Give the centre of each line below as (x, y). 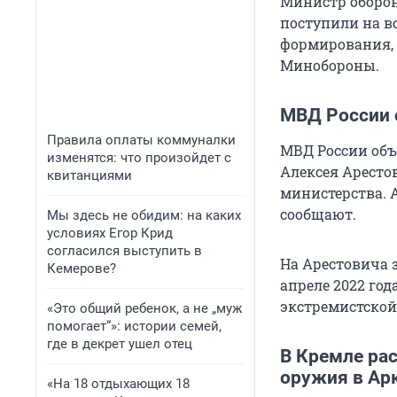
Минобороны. (330, 66)
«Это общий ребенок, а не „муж (144, 308)
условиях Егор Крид (110, 233)
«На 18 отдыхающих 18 (118, 384)
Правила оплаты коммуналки (141, 140)
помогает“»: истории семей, (134, 326)
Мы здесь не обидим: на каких (144, 215)
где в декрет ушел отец (120, 344)
